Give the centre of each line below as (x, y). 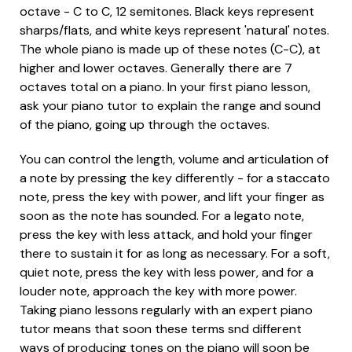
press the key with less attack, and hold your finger (166, 234)
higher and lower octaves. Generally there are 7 (156, 68)
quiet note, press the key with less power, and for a (167, 272)
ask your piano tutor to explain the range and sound (170, 105)
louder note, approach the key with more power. (158, 291)
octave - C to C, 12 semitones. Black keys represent (167, 11)
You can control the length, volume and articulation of (174, 159)
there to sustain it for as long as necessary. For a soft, (175, 253)
